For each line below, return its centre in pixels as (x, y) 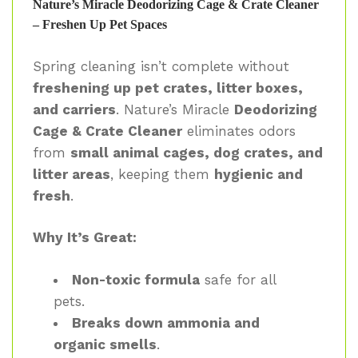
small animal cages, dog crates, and (197, 152)
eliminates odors (239, 131)
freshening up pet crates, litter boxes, (168, 88)
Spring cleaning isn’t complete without (161, 66)
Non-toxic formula (135, 279)
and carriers (74, 109)
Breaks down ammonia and (165, 322)
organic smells (105, 344)
